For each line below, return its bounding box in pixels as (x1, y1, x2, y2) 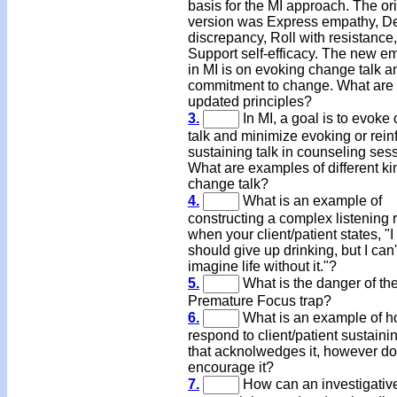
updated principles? (188, 94, 312, 109)
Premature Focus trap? (188, 293, 331, 308)
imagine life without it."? (188, 259, 337, 274)
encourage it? (188, 360, 274, 375)
